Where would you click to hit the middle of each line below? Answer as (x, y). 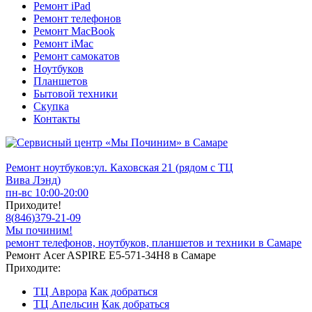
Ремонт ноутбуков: (50, 167)
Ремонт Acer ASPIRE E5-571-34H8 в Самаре (111, 255)
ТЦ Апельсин (66, 304)
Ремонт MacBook (74, 31)
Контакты (57, 119)
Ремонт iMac (63, 44)
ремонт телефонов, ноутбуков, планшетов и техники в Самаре (154, 243)
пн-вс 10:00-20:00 (47, 193)
